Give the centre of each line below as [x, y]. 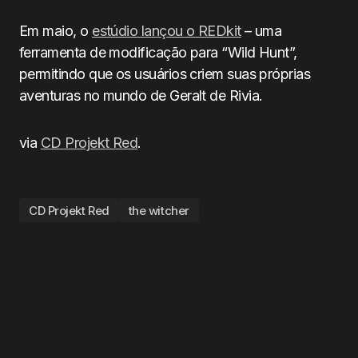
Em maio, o [56, 31]
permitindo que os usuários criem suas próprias [165, 74]
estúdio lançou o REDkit [167, 31]
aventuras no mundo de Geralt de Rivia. [141, 95]
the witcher [159, 210]
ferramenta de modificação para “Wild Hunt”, [158, 52]
